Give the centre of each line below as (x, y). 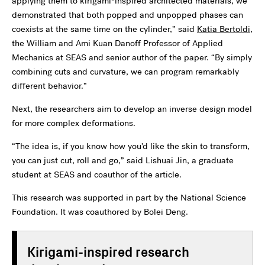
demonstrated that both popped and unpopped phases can (127, 15)
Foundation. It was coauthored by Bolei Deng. (100, 212)
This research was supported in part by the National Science (129, 198)
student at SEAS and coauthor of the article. (97, 174)
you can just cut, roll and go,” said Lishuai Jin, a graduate (123, 160)
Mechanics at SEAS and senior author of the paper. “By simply (132, 57)
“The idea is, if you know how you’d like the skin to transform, (131, 146)
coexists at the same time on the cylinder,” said (104, 29)
